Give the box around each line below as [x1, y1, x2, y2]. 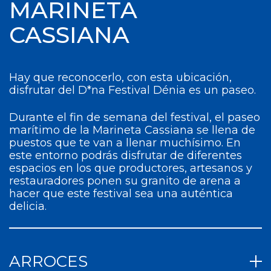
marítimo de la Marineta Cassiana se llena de [9, 123, 255, 137]
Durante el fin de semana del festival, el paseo [9, 111, 260, 124]
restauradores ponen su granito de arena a [9, 174, 241, 188]
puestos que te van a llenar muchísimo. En [9, 136, 241, 149]
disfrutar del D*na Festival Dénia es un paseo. [9, 83, 256, 97]
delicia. [9, 200, 47, 213]
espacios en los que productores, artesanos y [9, 162, 252, 175]
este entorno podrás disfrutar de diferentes [9, 149, 242, 162]
